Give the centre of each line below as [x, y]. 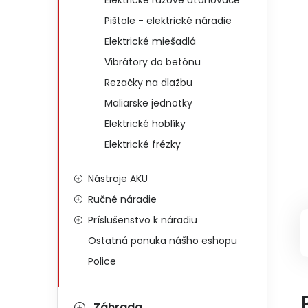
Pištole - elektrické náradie [168, 21]
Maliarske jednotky [148, 103]
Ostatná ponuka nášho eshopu [163, 241]
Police [102, 261]
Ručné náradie [122, 199]
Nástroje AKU [118, 179]
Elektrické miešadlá [150, 41]
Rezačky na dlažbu [148, 82]
